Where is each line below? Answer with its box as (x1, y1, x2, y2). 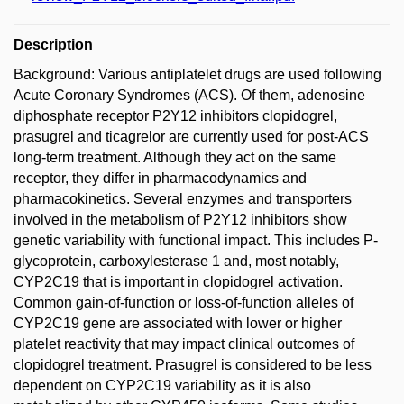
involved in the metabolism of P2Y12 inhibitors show (14, 212, 347, 227)
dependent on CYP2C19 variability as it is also (14, 378, 311, 393)
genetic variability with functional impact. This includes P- (14, 233, 378, 248)
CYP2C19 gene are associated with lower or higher (14, 316, 342, 331)
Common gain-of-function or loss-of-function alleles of (14, 295, 353, 310)
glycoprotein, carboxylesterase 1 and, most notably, (14, 253, 339, 269)
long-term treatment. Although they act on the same (14, 150, 336, 165)
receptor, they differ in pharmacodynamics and (14, 170, 307, 186)
